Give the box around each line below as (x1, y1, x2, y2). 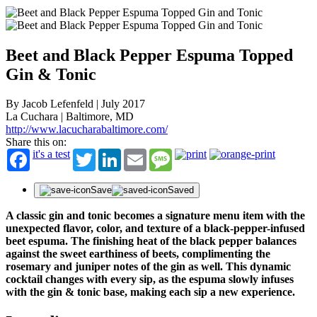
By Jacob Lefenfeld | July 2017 (6, 98, 145, 110)
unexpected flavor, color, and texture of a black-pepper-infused (6, 222, 305, 235)
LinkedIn (121, 148, 162, 161)
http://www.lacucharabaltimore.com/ (6, 123, 168, 136)
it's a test (33, 148, 70, 161)
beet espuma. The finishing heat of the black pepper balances (6, 235, 296, 248)
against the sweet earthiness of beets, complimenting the (6, 248, 270, 260)
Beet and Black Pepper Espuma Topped (6, 45, 293, 64)
